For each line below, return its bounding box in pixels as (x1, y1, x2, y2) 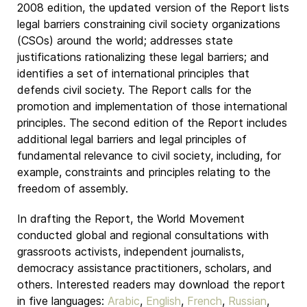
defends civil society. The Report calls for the (17, 83, 251, 97)
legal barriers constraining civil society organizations (17, 17, 280, 31)
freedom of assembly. (17, 182, 128, 195)
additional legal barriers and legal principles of (17, 132, 247, 146)
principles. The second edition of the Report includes (17, 116, 287, 130)
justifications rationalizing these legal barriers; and (17, 50, 269, 64)
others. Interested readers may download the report (17, 278, 285, 291)
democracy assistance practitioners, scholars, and (17, 261, 272, 275)
